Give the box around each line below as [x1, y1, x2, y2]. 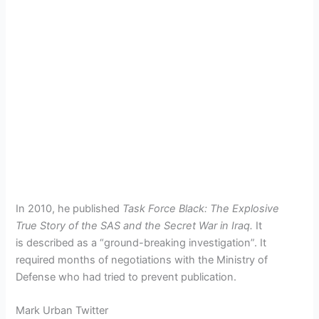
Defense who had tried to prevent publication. [16, 270, 237, 283]
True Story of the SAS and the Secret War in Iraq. [16, 219, 256, 232]
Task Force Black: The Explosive [122, 202, 280, 215]
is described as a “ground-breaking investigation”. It [16, 236, 267, 249]
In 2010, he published [16, 202, 123, 215]
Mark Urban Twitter [16, 304, 109, 318]
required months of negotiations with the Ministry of [16, 253, 268, 266]
